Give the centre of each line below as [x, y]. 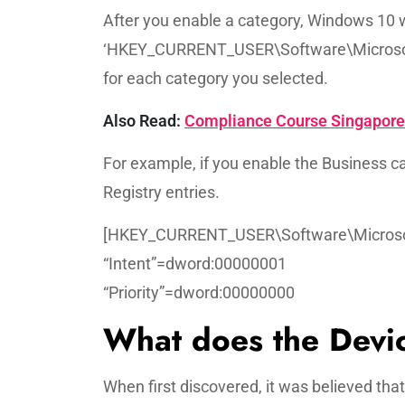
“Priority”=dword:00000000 [199, 292]
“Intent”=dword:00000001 [195, 264]
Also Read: [144, 121]
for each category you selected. [216, 78]
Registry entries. [161, 192]
